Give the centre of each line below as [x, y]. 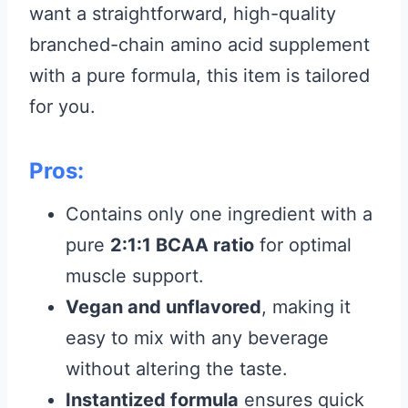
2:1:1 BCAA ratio [182, 245]
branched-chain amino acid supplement [199, 45]
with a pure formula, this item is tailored [199, 76]
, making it [306, 307]
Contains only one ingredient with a [219, 214]
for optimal [303, 245]
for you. [62, 107]
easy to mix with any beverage [197, 338]
